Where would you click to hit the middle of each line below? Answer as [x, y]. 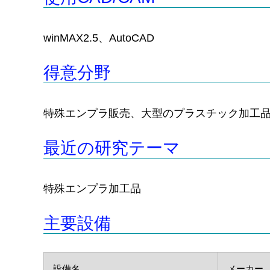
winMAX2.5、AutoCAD [99, 38]
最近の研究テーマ [112, 148]
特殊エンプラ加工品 [92, 189]
